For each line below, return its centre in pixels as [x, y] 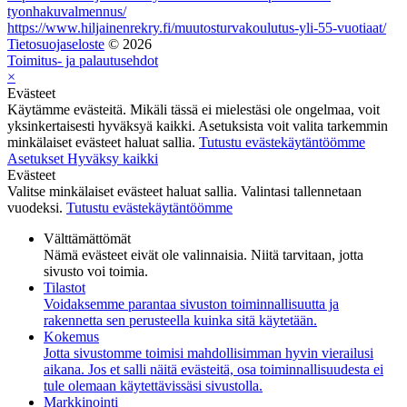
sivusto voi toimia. [96, 271]
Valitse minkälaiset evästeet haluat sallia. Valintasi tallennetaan [184, 191]
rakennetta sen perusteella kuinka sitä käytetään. [180, 320]
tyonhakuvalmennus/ [67, 11]
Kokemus [71, 336]
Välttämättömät [87, 238]
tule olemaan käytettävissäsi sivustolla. [153, 385]
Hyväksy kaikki [113, 158]
